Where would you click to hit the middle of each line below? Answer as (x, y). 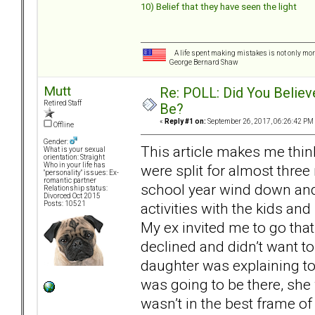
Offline (63, 125)
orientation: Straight (74, 157)
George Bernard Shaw (204, 63)
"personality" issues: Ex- (81, 173)
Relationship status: (76, 188)
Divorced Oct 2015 (72, 196)
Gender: (57, 142)
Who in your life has (75, 165)
